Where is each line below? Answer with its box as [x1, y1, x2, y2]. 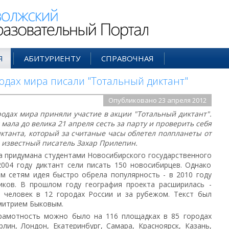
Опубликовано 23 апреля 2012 [108, 96, 207, 105]
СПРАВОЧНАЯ [101, 53, 154, 63]
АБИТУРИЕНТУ [24, 53, 80, 63]
